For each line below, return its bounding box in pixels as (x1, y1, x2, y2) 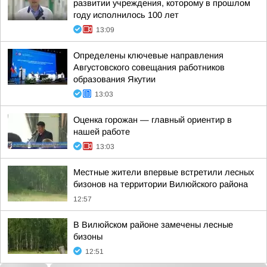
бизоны (73, 232, 103, 241)
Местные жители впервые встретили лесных (73, 167, 254, 177)
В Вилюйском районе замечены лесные (73, 220, 233, 229)
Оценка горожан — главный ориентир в (73, 115, 232, 125)
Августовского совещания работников (73, 63, 225, 72)
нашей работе (73, 127, 130, 136)
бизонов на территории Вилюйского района (73, 179, 248, 189)
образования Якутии (73, 74, 156, 84)
